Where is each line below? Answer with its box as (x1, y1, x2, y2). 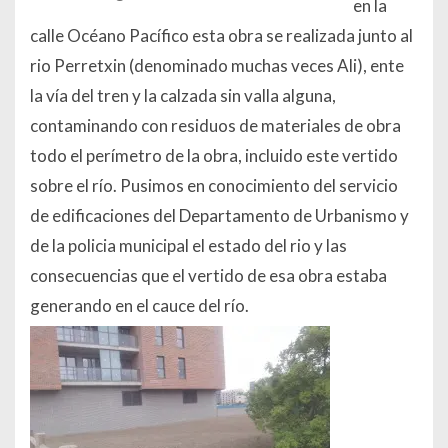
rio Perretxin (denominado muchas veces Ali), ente (30, 55, 404, 77)
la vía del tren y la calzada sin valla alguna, (30, 85, 336, 107)
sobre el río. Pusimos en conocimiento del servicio (30, 175, 398, 197)
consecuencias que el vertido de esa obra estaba (30, 265, 387, 287)
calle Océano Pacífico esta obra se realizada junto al (30, 25, 413, 47)
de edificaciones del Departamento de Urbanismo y (30, 205, 409, 227)
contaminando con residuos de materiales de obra (30, 115, 401, 137)
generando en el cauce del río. (30, 295, 249, 317)
